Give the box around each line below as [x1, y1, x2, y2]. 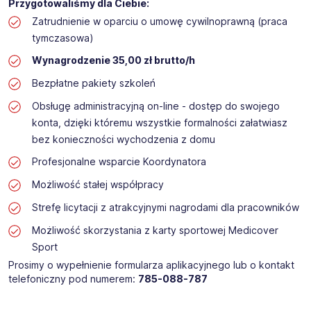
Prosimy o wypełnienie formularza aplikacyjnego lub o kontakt [8, 259, 294, 271]
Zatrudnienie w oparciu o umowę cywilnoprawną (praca [31, 15, 287, 28]
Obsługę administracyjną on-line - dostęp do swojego [31, 100, 280, 112]
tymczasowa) [31, 32, 94, 44]
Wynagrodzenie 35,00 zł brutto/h [31, 54, 195, 67]
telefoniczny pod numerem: [8, 273, 138, 285]
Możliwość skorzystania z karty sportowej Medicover [31, 224, 278, 237]
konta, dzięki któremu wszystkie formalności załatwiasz [31, 117, 287, 129]
